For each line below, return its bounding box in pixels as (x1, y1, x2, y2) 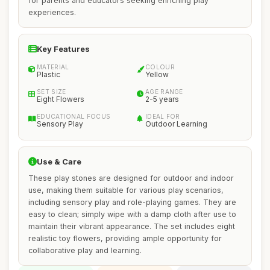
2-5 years (145, 95, 179, 104)
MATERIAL (37, 63, 69, 71)
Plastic (37, 70, 60, 79)
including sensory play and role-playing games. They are (28, 198, 236, 207)
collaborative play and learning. (28, 246, 142, 255)
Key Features (37, 44, 90, 54)
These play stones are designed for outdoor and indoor (28, 174, 234, 183)
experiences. (28, 8, 76, 17)
